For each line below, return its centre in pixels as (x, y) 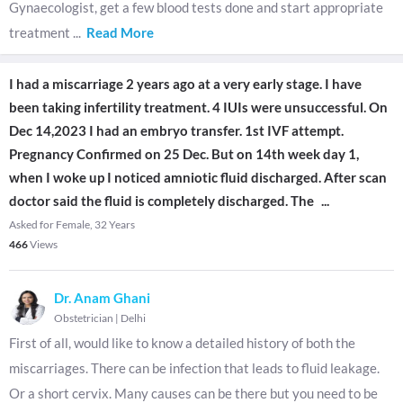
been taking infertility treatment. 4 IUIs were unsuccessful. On (198, 107)
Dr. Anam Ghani (102, 298)
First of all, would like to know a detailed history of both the (182, 343)
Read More (120, 32)
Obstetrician (84, 318)
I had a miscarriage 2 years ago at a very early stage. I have (185, 84)
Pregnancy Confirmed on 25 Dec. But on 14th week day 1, (184, 154)
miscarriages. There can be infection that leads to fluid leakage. (194, 368)
